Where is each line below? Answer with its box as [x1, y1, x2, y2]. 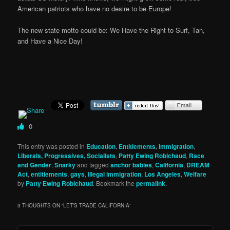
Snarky [54, 160, 76, 170]
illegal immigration [88, 169, 142, 179]
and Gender [17, 160, 52, 170]
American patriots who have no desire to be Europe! [17, 3, 172, 13]
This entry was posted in [17, 142, 87, 151]
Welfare [184, 169, 207, 179]
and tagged [75, 160, 111, 169]
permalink [136, 179, 166, 188]
